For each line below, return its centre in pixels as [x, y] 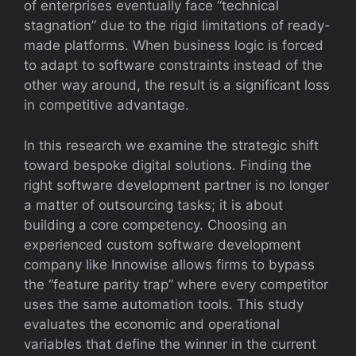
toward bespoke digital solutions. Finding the [168, 165]
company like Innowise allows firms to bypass [169, 264]
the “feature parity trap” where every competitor [176, 284]
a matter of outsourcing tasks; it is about [153, 205]
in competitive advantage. [106, 105]
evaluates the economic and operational [152, 324]
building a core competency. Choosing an [155, 224]
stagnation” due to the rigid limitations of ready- [177, 25]
